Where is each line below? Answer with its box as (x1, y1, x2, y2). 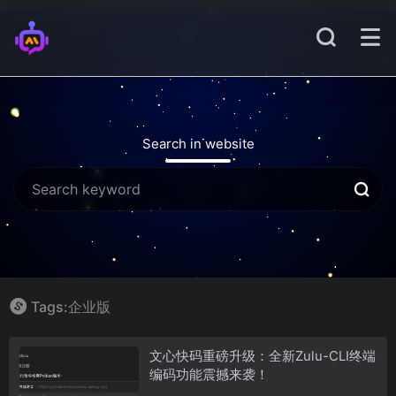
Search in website (141, 135, 255, 152)
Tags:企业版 (31, 298, 110, 316)
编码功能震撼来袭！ (148, 365, 269, 383)
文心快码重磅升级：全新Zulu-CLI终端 (148, 346, 376, 364)
